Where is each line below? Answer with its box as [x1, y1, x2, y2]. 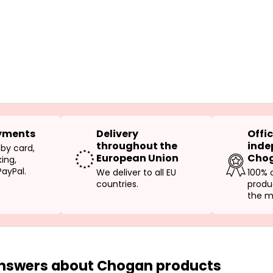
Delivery [96, 127, 138, 141]
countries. [96, 178, 138, 191]
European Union [96, 151, 179, 166]
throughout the [96, 139, 177, 154]
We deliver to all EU [96, 166, 176, 179]
